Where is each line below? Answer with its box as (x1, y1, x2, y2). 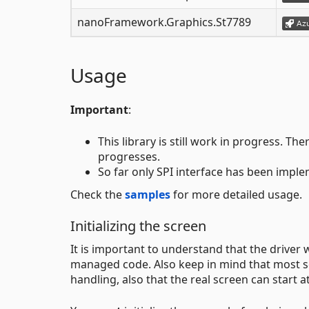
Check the (70, 187, 125, 203)
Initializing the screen (70, 217, 206, 236)
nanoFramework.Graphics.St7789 (77, 14, 251, 30)
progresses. (98, 149, 160, 165)
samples (125, 187, 170, 203)
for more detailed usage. (170, 187, 302, 203)
